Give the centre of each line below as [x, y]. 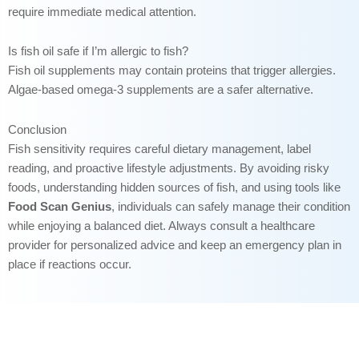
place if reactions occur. [70, 264]
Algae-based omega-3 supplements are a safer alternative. [161, 90]
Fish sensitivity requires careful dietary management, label [159, 149]
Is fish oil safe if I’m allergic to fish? [98, 52]
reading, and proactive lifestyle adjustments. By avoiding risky [169, 168]
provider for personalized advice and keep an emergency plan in [175, 245]
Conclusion [37, 129]
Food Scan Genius [60, 206]
